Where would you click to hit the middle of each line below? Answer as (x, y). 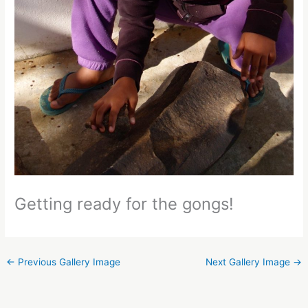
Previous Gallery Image (68, 262)
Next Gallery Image (249, 262)
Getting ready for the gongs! (124, 203)
